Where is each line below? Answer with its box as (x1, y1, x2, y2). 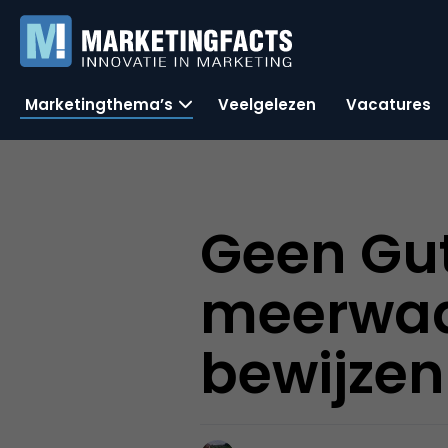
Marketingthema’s (25, 93, 173, 115)
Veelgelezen (218, 93, 316, 115)
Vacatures (346, 93, 431, 115)
